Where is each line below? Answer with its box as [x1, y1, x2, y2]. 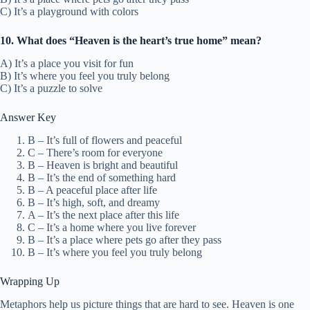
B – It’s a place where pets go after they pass [28, 234, 221, 246]
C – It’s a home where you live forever [28, 221, 196, 234]
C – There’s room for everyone [28, 147, 163, 159]
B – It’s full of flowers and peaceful [28, 134, 182, 147]
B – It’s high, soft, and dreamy [28, 197, 160, 209]
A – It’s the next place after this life [28, 209, 179, 221]
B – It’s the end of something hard [28, 172, 176, 184]
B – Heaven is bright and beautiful [28, 159, 178, 172]
